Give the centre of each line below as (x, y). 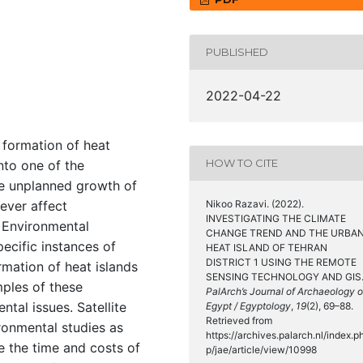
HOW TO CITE (242, 163)
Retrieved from (239, 320)
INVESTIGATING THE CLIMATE (276, 218)
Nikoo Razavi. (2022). (255, 203)
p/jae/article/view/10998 (261, 349)
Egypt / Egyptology (248, 305)
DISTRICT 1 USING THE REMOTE (281, 262)
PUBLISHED (237, 52)
